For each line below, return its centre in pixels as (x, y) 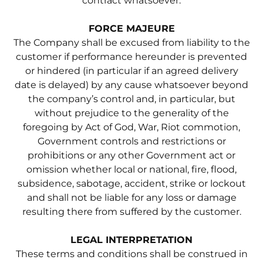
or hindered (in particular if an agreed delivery (131, 70)
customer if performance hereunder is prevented (131, 56)
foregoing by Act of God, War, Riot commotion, (131, 127)
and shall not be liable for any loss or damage (131, 197)
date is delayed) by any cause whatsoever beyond (131, 85)
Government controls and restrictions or (131, 141)
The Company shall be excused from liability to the (131, 42)
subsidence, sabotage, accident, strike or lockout (131, 183)
